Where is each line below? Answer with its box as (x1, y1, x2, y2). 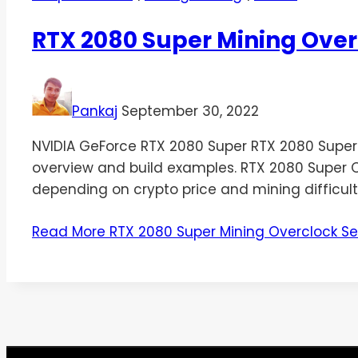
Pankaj (72, 101, 117, 121)
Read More (32, 222, 105, 242)
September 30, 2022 (121, 101, 259, 121)
